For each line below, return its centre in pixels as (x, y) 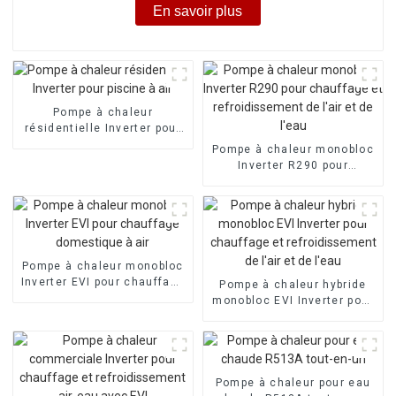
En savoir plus (198, 11)
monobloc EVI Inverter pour (293, 300)
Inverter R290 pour (293, 165)
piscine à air (103, 144)
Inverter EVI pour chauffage (103, 282)
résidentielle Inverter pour (103, 128)
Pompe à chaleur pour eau (293, 382)
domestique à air (103, 297)
